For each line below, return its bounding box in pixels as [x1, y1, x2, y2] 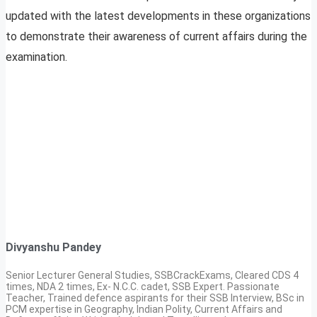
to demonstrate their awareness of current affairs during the [6, 30, 307, 44]
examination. [6, 50, 67, 64]
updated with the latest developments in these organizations [6, 9, 311, 23]
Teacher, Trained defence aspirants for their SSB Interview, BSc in [6, 292, 304, 304]
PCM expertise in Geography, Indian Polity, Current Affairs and [6, 303, 282, 315]
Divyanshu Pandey [6, 241, 101, 255]
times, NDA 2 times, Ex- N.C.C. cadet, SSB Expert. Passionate [6, 280, 279, 292]
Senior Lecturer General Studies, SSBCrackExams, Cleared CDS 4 [6, 269, 299, 281]
